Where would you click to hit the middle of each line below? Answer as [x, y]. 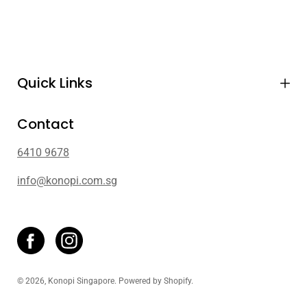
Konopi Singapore [81, 281]
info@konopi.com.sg [67, 181]
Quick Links [55, 83]
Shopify [177, 281]
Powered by [141, 281]
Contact [46, 124]
